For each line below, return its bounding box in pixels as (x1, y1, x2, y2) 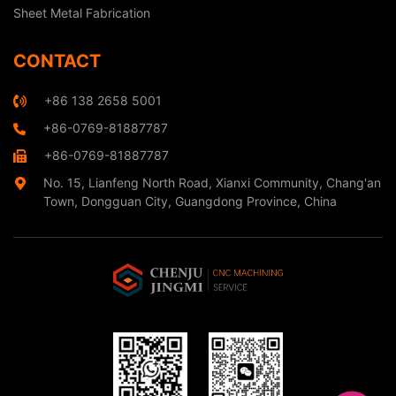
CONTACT (13, 49, 101, 72)
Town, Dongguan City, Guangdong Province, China (42, 193, 337, 209)
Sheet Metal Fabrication (13, 4, 150, 20)
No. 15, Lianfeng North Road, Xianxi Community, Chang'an (42, 174, 381, 190)
